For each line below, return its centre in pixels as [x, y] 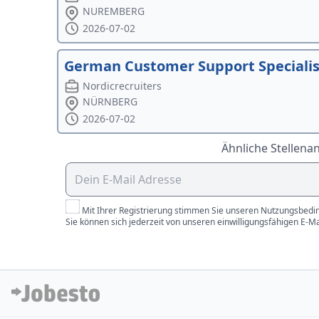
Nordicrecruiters [122, 86]
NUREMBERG [114, 11]
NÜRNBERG [110, 102]
